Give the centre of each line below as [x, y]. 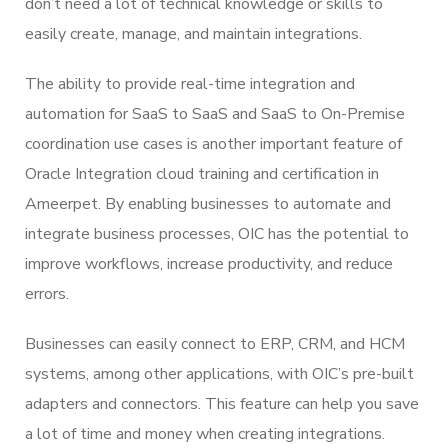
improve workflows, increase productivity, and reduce [209, 263]
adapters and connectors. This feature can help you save [222, 403]
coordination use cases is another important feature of [213, 143]
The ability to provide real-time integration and [190, 83]
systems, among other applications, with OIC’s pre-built [219, 373]
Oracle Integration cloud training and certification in [202, 173]
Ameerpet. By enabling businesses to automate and [208, 203]
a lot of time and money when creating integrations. [205, 433]
